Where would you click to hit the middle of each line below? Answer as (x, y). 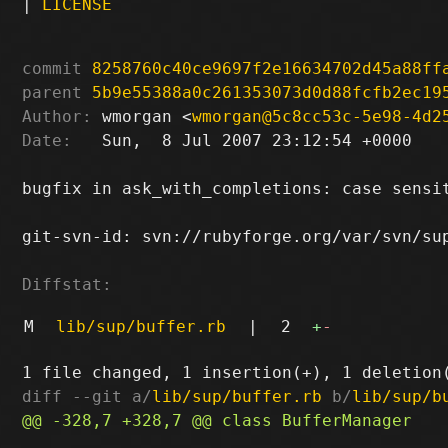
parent (52, 92)
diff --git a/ (87, 396)
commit (52, 68)
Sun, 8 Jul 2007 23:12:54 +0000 (242, 140)
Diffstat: (67, 284)
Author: (57, 116)
